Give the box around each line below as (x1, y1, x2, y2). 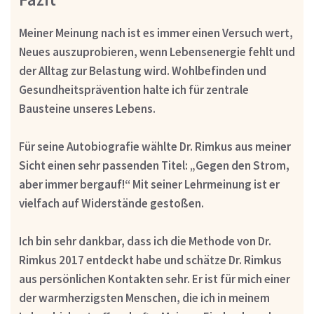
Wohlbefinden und (171, 62, 266, 78)
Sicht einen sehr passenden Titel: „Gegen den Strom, (18, 157, 289, 173)
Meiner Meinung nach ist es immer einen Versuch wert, (18, 25, 293, 41)
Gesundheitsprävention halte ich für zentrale (18, 81, 249, 97)
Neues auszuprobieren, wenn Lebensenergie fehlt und (18, 43, 295, 60)
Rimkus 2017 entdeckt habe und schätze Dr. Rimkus (18, 252, 282, 268)
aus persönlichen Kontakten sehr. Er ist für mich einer (18, 271, 290, 287)
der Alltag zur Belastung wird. (18, 62, 170, 78)
